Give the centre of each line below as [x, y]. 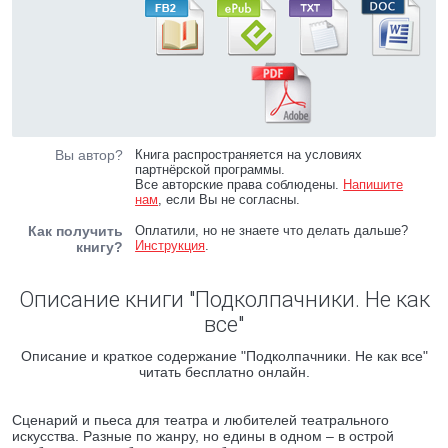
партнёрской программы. [210, 169]
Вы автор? [89, 155]
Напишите [373, 184]
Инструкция [170, 245]
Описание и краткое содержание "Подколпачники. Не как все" [224, 356]
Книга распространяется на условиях [249, 154]
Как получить [75, 231]
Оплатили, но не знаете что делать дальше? [272, 230]
